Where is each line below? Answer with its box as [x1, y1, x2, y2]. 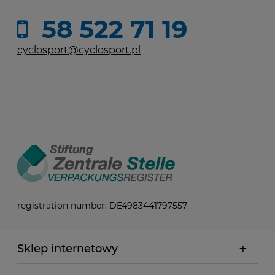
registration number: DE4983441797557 [17, 200, 190, 212]
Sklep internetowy [17, 242, 118, 256]
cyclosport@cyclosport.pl [17, 44, 141, 56]
